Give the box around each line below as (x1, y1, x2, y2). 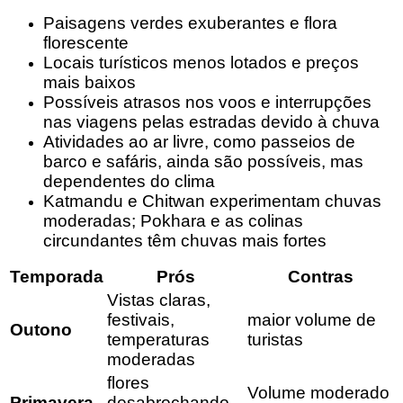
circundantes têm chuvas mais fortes (43, 230, 327, 250)
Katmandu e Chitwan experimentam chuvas (43, 191, 381, 210)
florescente (43, 32, 129, 52)
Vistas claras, (107, 290, 210, 309)
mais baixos (43, 72, 136, 92)
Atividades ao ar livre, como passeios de (43, 131, 355, 151)
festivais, (107, 309, 175, 329)
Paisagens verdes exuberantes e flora (43, 13, 337, 32)
